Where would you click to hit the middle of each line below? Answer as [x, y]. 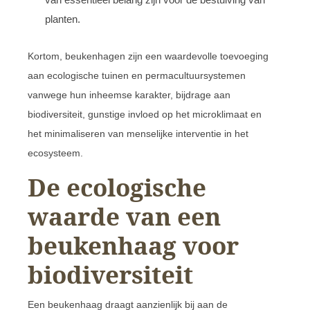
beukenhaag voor [133, 245]
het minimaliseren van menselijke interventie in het [138, 133]
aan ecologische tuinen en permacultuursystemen [137, 75]
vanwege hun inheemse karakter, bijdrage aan [129, 94]
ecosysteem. [55, 153]
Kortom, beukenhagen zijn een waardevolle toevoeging [148, 56]
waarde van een [124, 216]
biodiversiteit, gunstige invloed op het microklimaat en [145, 114]
